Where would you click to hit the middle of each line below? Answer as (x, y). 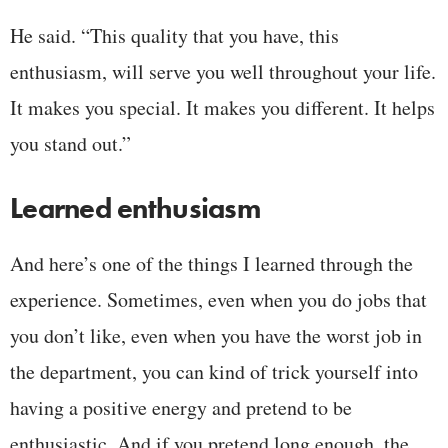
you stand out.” (70, 143)
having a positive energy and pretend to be (181, 407)
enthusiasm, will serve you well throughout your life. (223, 71)
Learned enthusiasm (135, 208)
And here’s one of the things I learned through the (211, 263)
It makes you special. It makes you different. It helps (222, 107)
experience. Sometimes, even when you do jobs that (218, 299)
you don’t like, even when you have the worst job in (216, 335)
